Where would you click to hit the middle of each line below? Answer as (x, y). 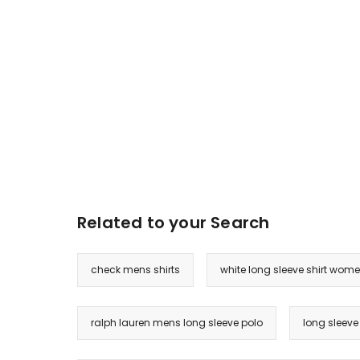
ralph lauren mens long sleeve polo (177, 323)
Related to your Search (174, 223)
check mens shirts (135, 270)
